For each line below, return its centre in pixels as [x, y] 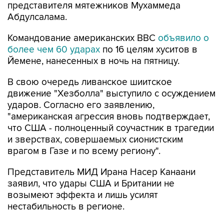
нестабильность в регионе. [66, 207]
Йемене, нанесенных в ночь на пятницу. [93, 61]
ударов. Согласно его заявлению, [81, 105]
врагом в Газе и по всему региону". [84, 151]
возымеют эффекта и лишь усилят [83, 195]
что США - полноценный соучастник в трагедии [111, 128]
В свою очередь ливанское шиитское [90, 82]
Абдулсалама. [37, 17]
